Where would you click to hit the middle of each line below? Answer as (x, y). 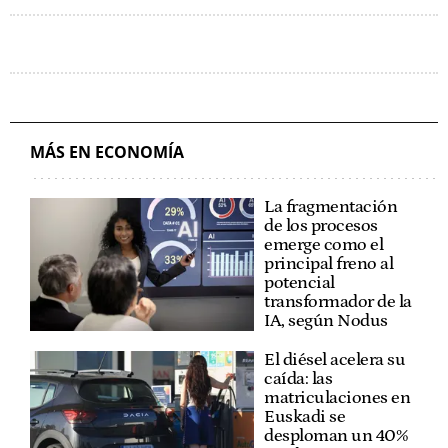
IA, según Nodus (326, 321)
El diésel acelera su (334, 360)
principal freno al (328, 264)
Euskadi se (304, 417)
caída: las (298, 379)
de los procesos (321, 226)
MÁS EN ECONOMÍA (107, 152)
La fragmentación (330, 207)
